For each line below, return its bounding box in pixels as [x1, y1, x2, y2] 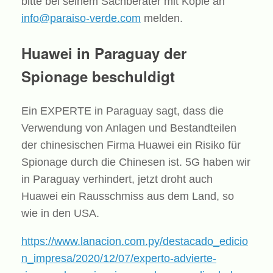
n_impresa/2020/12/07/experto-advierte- [21, 252, 216, 264]
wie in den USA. [21, 207, 99, 219]
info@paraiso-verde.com [21, 12, 141, 24]
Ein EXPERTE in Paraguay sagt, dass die [21, 104, 224, 117]
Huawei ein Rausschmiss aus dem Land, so [21, 190, 234, 202]
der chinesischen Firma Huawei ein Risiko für [21, 138, 241, 151]
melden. [141, 12, 183, 24]
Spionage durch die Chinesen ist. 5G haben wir [21, 155, 250, 168]
